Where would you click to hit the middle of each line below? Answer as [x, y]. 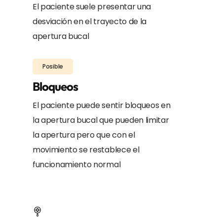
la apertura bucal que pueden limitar [101, 120]
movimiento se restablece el [86, 149]
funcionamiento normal [76, 164]
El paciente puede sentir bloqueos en [101, 105]
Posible [53, 66]
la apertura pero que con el [84, 135]
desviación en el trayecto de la [90, 21]
